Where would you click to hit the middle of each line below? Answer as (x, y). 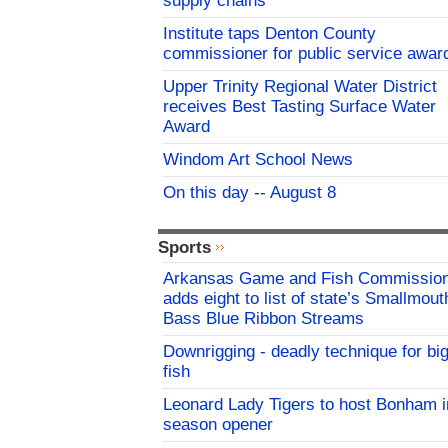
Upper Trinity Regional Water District (300, 87)
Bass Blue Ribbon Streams (263, 319)
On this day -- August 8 (249, 193)
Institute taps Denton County (269, 34)
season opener (218, 425)
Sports (184, 248)
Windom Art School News (258, 160)
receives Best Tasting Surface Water (299, 107)
